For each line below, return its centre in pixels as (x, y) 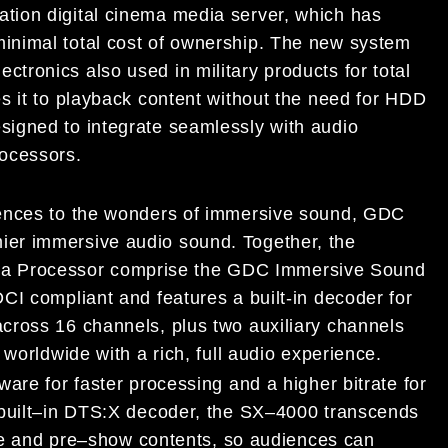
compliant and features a (140, 298)
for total (374, 70)
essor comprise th (133, 270)
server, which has (303, 14)
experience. (331, 354)
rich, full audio (214, 354)
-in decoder (335, 298)
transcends (372, 411)
